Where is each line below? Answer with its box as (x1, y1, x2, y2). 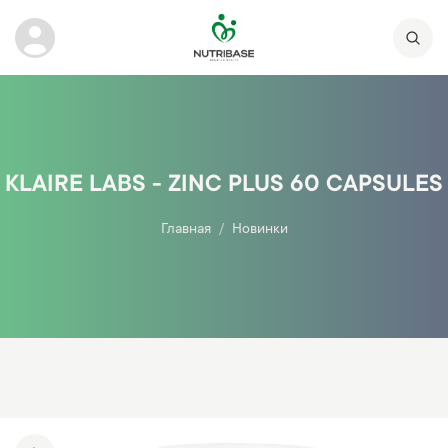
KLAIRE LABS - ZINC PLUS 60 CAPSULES (5, 173, 443, 200)
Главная (160, 222, 211, 239)
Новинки (231, 222, 288, 239)
